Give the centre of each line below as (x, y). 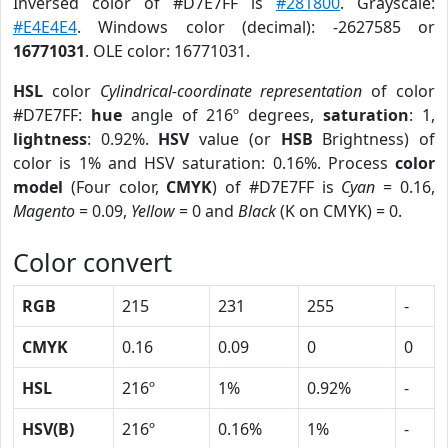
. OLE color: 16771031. (167, 51)
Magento (44, 211)
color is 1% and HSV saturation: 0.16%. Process (204, 163)
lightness (50, 139)
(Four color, (115, 187)
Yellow (153, 211)
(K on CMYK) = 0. (339, 211)
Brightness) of (374, 139)
